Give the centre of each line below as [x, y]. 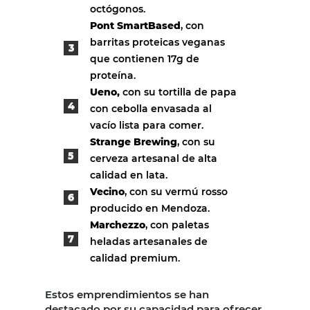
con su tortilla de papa [178, 92]
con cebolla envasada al [151, 109]
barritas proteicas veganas [157, 43]
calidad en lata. [129, 175]
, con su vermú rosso [176, 192]
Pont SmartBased [135, 26]
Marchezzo [118, 225]
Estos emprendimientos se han [127, 295]
